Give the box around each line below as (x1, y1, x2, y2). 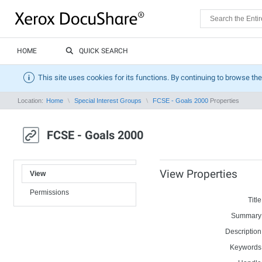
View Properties (160, 167, 237, 181)
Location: (18, 97, 45, 104)
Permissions (30, 188, 69, 196)
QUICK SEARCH (79, 47, 128, 55)
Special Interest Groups (74, 97, 142, 104)
